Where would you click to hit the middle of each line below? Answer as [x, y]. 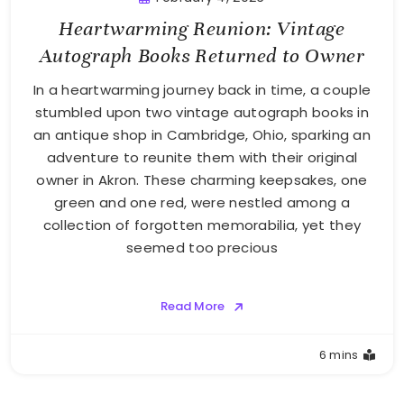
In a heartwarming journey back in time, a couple [202, 90]
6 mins [339, 355]
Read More [192, 307]
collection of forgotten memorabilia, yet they [202, 225]
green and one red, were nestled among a [202, 203]
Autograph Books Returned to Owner [202, 56]
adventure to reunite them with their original [202, 158]
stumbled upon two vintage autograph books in [202, 113]
